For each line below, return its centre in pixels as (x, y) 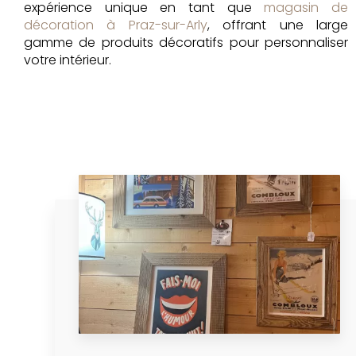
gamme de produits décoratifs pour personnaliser (186, 42)
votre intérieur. (68, 60)
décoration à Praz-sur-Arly (116, 25)
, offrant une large (277, 25)
